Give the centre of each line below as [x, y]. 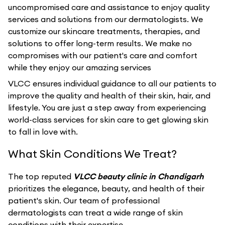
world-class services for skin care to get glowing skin [108, 120]
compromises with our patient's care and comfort [103, 55]
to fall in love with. [43, 132]
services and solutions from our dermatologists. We [105, 19]
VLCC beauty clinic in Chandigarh [139, 176]
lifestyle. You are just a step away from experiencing [107, 107]
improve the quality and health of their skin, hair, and [109, 95]
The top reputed [41, 176]
